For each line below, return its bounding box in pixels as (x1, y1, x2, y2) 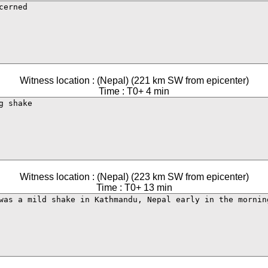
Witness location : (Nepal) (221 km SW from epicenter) (19, 75, 249, 86)
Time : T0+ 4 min (99, 86, 169, 96)
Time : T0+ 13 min (96, 182, 172, 193)
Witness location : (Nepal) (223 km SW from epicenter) (19, 172, 249, 182)
